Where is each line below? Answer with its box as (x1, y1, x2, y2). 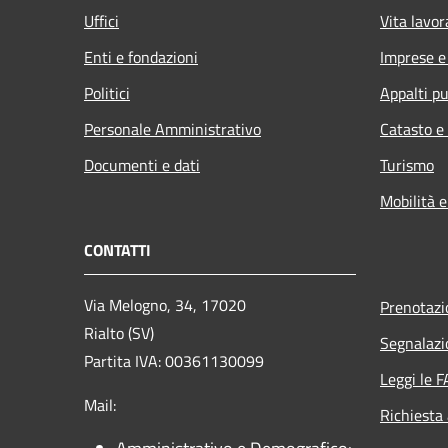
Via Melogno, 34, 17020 (84, 292, 246, 317)
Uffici (84, 8, 119, 33)
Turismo (380, 152, 434, 177)
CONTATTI (84, 237, 151, 262)
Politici (84, 80, 130, 105)
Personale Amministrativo (84, 116, 261, 141)
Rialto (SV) (84, 320, 154, 345)
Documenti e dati (84, 152, 200, 177)
